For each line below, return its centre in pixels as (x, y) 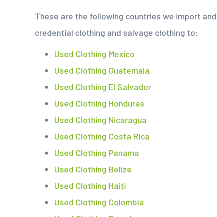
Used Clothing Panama (97, 153)
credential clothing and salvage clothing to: (116, 33)
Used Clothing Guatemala (102, 70)
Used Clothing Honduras (99, 103)
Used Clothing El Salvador (103, 87)
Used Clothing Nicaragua (101, 120)
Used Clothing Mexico (94, 54)
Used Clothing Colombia (99, 202)
